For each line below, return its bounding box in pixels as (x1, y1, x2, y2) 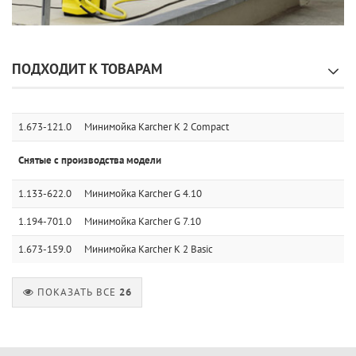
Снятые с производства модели (18, 153, 161, 167)
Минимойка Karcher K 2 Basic (84, 242, 213, 256)
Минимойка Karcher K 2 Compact (84, 120, 229, 133)
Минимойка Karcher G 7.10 (84, 215, 201, 228)
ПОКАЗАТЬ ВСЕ (37, 285, 120, 299)
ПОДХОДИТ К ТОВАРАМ (12, 60, 162, 78)
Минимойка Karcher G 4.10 (84, 187, 202, 200)
